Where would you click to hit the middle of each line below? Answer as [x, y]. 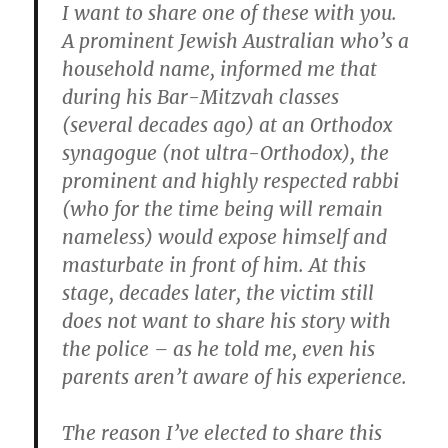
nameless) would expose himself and [225, 237]
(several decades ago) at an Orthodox [227, 125]
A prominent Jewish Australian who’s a [236, 41]
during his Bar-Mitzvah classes [201, 97]
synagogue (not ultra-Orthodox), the [226, 153]
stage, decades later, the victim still [218, 293]
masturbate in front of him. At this [214, 265]
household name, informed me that [220, 69]
